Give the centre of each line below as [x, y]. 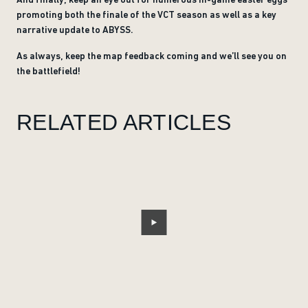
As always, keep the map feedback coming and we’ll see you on [152, 56]
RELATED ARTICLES [124, 122]
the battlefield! [48, 71]
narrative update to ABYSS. [76, 30]
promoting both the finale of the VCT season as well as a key [146, 14]
